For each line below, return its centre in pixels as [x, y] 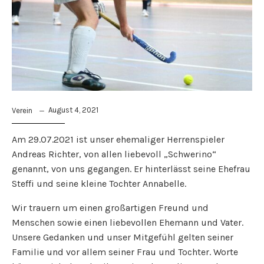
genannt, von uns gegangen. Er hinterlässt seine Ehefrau [131, 169]
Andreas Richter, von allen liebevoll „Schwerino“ [114, 154]
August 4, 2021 [73, 110]
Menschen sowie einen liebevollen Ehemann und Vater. [128, 222]
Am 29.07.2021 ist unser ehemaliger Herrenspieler [118, 139]
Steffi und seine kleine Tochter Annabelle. [99, 183]
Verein [22, 110]
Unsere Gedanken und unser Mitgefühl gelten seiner [123, 237]
